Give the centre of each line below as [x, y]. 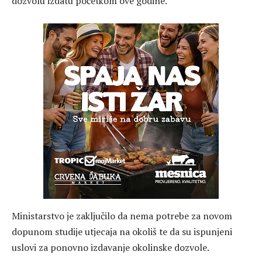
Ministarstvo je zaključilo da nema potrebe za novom [122, 216]
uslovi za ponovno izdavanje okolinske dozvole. [111, 247]
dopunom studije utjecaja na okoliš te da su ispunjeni [122, 231]
